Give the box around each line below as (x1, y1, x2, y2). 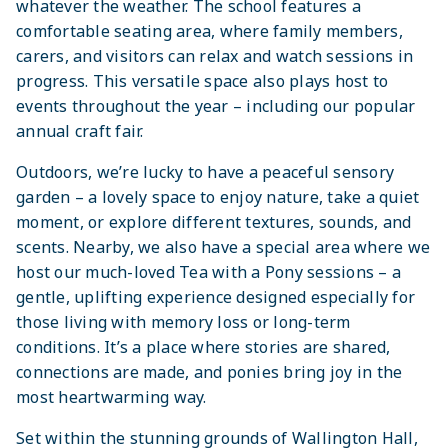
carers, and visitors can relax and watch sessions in (16, 45, 413, 68)
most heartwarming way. (16, 386, 207, 409)
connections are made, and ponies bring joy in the (16, 361, 403, 384)
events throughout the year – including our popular (16, 95, 416, 118)
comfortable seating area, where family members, (16, 20, 403, 43)
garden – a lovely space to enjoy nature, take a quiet (16, 186, 420, 209)
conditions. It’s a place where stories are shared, (16, 336, 391, 359)
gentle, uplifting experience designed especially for (16, 286, 415, 309)
